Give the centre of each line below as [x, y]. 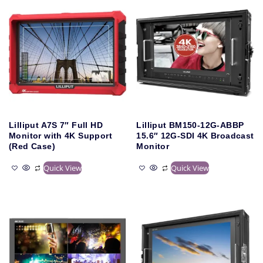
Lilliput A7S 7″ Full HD [56, 125]
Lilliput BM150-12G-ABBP [190, 125]
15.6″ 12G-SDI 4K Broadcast [195, 135]
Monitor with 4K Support [60, 135]
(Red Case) [32, 146]
